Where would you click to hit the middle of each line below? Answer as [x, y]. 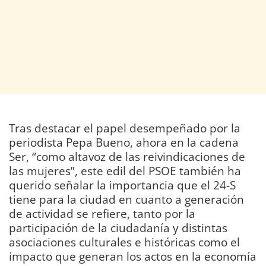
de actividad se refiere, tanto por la [102, 214]
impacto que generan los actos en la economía [133, 256]
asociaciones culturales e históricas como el [124, 242]
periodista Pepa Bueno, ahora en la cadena [124, 142]
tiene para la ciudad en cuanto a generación [126, 199]
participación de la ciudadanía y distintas [118, 228]
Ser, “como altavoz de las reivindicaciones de [127, 157]
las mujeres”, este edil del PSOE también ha [125, 171]
